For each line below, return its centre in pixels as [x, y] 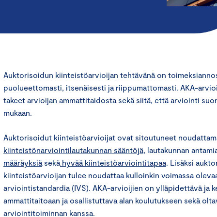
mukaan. [18, 112]
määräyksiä [23, 162]
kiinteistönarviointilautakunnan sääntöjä [73, 150]
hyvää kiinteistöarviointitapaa [113, 162]
